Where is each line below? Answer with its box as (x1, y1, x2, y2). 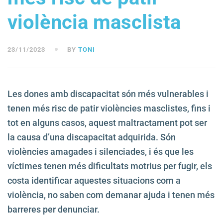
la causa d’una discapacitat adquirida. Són (7, 132, 176, 143)
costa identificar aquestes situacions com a (7, 175, 181, 186)
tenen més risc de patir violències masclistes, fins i (7, 103, 211, 114)
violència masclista (7, 10, 181, 34)
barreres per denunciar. (7, 204, 100, 215)
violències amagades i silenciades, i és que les (7, 146, 194, 157)
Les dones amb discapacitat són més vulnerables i (7, 89, 209, 100)
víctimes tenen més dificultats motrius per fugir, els (7, 161, 212, 172)
